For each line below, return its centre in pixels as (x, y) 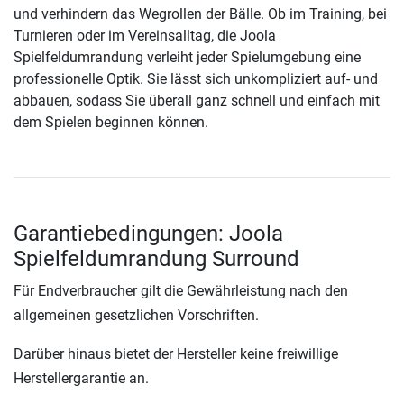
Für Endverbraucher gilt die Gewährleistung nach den (181, 291)
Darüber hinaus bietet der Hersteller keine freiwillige (176, 354)
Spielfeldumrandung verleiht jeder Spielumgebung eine (187, 58)
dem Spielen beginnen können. (111, 123)
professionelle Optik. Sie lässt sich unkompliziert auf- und (196, 79)
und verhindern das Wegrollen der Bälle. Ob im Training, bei (200, 14)
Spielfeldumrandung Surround (156, 259)
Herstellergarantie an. (81, 379)
